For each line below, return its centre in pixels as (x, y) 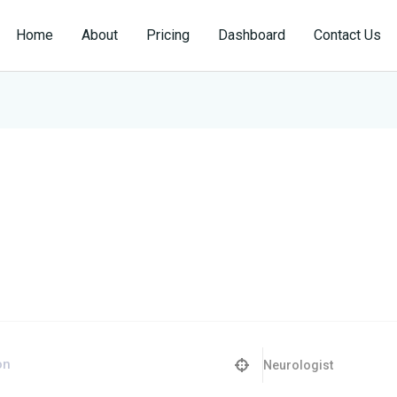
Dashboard (252, 35)
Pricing (168, 35)
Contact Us (347, 35)
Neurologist (298, 366)
